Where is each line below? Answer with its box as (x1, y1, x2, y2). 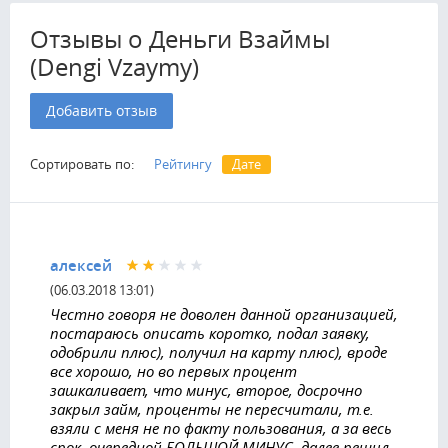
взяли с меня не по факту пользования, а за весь (50, 417, 392, 438)
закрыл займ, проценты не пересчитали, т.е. (50, 398, 374, 419)
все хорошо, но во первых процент (50, 360, 297, 381)
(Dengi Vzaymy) (30, 50, 199, 83)
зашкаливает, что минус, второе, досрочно (50, 379, 362, 400)
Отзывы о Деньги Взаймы (30, 22, 330, 55)
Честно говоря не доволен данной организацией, (50, 303, 398, 324)
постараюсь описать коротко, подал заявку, (50, 322, 370, 343)
